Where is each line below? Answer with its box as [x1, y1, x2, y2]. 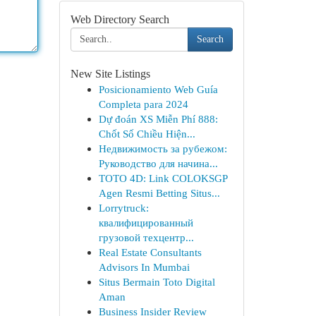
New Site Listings [70, 68, 150, 80]
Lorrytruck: [98, 202, 149, 214]
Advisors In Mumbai [98, 261, 190, 273]
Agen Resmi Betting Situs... [98, 187, 220, 199]
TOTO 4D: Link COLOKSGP [98, 172, 227, 184]
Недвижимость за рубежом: [98, 142, 227, 154]
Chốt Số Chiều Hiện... [98, 128, 195, 140]
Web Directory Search [70, 13, 169, 25]
